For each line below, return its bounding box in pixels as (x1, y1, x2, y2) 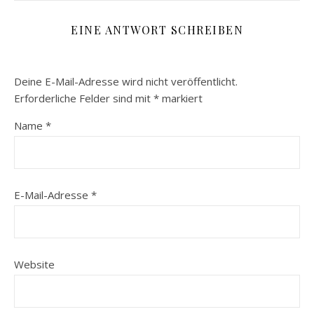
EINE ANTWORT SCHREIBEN (71, 22, 243, 37)
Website (14, 257, 55, 271)
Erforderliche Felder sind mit (14, 90, 153, 105)
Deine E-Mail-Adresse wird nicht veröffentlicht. (14, 74, 238, 88)
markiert (159, 90, 203, 105)
